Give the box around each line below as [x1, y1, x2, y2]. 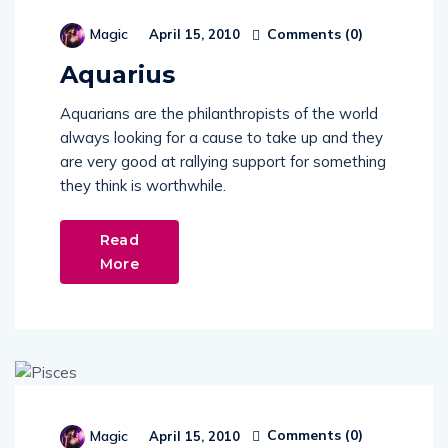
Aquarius [60, 60, 175, 90]
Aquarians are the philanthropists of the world [60, 104, 378, 124]
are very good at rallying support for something [60, 152, 386, 172]
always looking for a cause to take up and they [60, 128, 383, 148]
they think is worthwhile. [60, 176, 226, 196]
